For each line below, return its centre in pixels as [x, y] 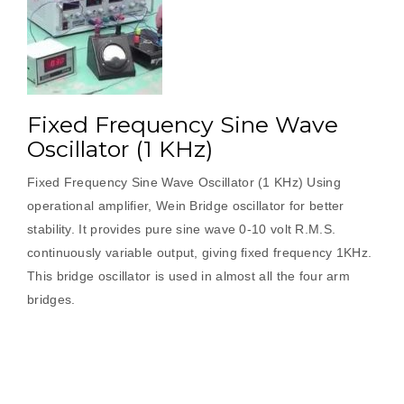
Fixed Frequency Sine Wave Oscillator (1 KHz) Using [184, 182]
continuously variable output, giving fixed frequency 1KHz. [200, 252]
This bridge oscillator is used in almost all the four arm [189, 276]
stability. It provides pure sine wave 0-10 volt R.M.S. [182, 229]
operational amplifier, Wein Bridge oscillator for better [186, 206]
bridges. [55, 299]
